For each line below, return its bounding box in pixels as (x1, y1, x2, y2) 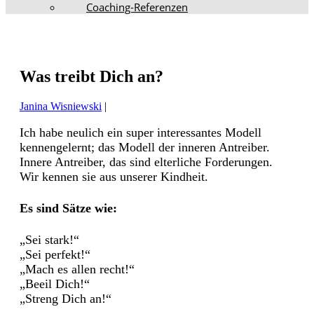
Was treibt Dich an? (20, 67, 163, 86)
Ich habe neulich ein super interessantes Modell (20, 125, 261, 139)
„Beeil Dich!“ (20, 276, 90, 291)
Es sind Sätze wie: (20, 200, 117, 215)
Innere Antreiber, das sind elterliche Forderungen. (20, 154, 273, 169)
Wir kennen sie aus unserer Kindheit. (20, 169, 208, 184)
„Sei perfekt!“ (20, 247, 90, 261)
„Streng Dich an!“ (20, 291, 111, 306)
